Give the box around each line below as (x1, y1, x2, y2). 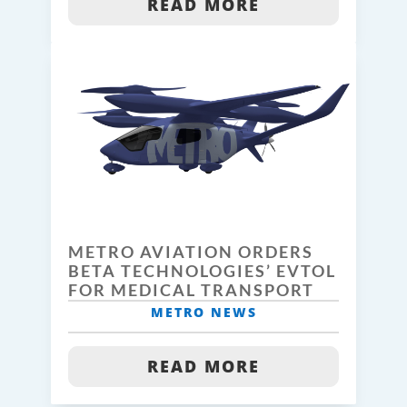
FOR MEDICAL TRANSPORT (68, 279, 314, 300)
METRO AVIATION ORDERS (68, 241, 313, 262)
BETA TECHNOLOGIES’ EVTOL (68, 260, 336, 281)
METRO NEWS (150, 303, 257, 321)
